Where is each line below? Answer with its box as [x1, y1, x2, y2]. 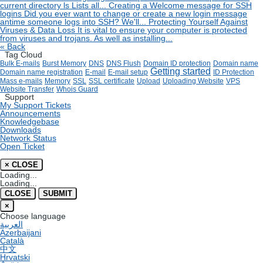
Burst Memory [42, 59, 86, 68]
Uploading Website [163, 77, 224, 85]
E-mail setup [108, 68, 148, 76]
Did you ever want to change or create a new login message [24, 9, 247, 18]
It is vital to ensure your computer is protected [77, 25, 247, 35]
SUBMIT [43, 189, 72, 198]
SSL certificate [89, 77, 134, 85]
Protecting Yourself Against [149, 17, 248, 26]
